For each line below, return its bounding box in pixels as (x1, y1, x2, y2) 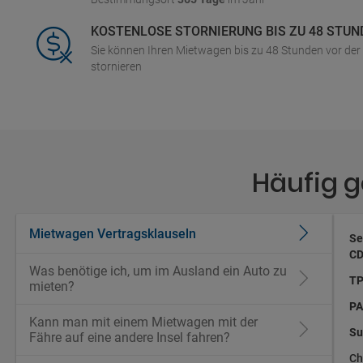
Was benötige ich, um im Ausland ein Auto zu (29, 263, 287, 279)
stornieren (91, 60, 142, 73)
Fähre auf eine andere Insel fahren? (29, 330, 230, 345)
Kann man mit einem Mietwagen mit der (29, 314, 258, 330)
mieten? (29, 279, 75, 294)
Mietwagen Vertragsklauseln (29, 225, 196, 241)
